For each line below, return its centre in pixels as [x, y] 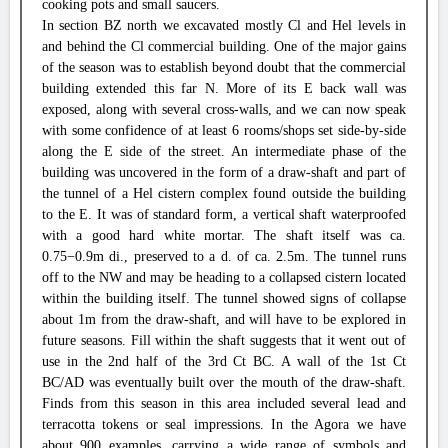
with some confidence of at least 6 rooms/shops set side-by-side [224, 130]
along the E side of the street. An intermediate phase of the [224, 151]
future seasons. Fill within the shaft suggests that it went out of [224, 340]
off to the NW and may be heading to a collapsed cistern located [224, 277]
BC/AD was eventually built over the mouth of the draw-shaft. [224, 382]
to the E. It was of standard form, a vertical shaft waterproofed [224, 214]
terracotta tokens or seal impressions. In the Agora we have [224, 424]
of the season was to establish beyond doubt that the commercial [224, 67]
